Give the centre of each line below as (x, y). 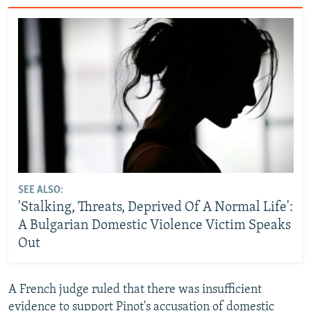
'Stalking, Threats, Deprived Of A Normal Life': (155, 208)
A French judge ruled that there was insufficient (135, 289)
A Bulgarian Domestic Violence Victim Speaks (154, 226)
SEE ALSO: (40, 191)
